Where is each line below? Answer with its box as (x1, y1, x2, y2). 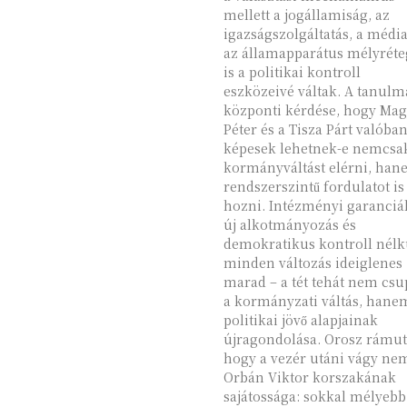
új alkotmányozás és (223, 215, 356, 233)
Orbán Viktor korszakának (223, 368, 396, 386)
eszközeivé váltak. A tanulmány (223, 82, 344, 100)
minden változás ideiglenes (223, 253, 402, 272)
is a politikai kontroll (223, 63, 361, 81)
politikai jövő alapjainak (223, 311, 378, 329)
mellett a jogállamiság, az (223, 5, 390, 24)
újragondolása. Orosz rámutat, (223, 330, 324, 348)
